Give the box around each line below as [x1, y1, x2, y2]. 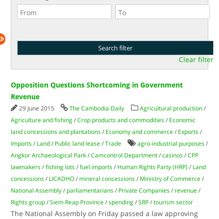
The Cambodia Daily [69, 104, 125, 112]
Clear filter [178, 55, 214, 64]
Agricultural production [140, 104, 203, 112]
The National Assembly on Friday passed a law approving [11, 209, 198, 218]
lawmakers [11, 163, 41, 171]
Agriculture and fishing [11, 116, 73, 124]
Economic [169, 116, 196, 124]
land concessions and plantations [11, 128, 101, 136]
